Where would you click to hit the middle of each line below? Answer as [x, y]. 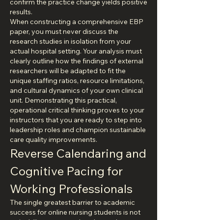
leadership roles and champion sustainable [78, 130]
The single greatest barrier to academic [72, 202]
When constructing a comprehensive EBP [77, 22]
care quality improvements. [54, 139]
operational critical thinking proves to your [77, 110]
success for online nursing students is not [75, 212]
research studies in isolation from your [70, 41]
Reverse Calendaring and [78, 153]
